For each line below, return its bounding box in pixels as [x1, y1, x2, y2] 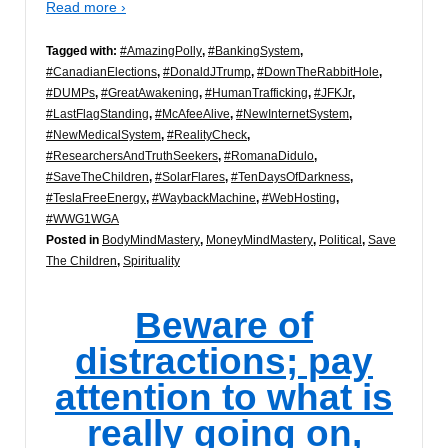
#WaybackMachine [152, 190, 256, 205]
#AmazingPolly [120, 43, 202, 58]
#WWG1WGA [46, 211, 119, 226]
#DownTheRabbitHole [257, 64, 379, 79]
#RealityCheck [167, 127, 247, 142]
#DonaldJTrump [163, 64, 251, 79]
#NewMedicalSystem [46, 127, 161, 142]
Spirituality [123, 253, 180, 268]
